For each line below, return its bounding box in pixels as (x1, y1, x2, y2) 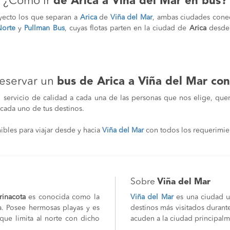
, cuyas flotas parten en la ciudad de (64, 25, 189, 32)
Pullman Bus (24, 25, 65, 32)
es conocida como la (25, 194, 100, 201)
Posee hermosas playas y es (6, 204, 100, 212)
